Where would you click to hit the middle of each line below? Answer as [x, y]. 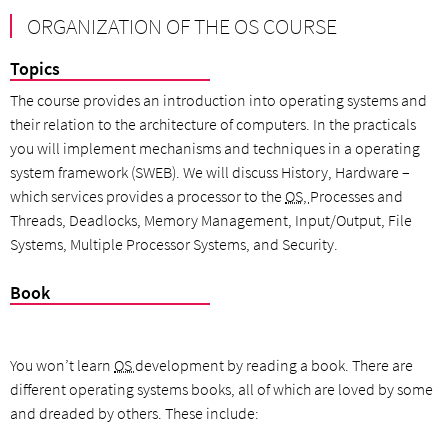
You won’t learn [62, 365]
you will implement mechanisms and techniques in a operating [215, 148]
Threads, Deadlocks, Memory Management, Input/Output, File [211, 220]
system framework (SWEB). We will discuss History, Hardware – [210, 172]
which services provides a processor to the [147, 196]
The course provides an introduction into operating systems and [218, 100]
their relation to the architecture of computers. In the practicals [213, 124]
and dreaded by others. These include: [134, 413]
